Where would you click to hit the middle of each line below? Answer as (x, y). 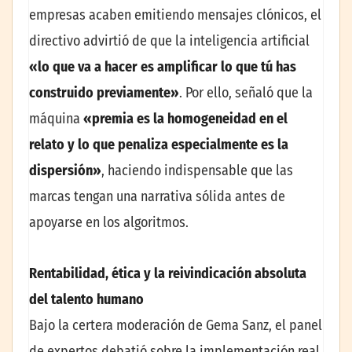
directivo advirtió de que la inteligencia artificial (169, 40)
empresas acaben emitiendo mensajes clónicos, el (175, 15)
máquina (56, 118)
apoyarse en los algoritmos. (109, 222)
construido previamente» (104, 92)
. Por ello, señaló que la (246, 92)
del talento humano (86, 300)
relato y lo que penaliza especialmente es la (159, 144)
